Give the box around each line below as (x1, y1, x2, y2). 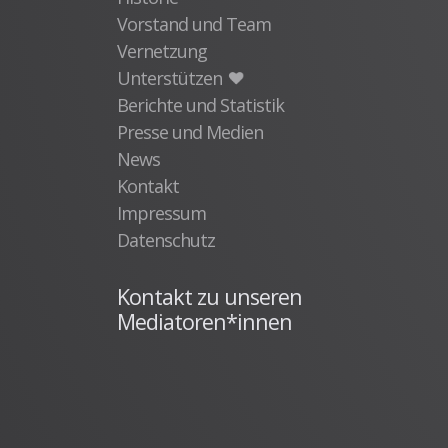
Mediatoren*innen (117, 306, 292, 336)
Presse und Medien (117, 119, 263, 144)
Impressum (117, 200, 206, 225)
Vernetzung (117, 38, 207, 63)
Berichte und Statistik (117, 92, 284, 117)
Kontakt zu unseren (117, 281, 302, 311)
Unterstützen (117, 65, 226, 90)
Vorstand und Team (117, 11, 271, 36)
